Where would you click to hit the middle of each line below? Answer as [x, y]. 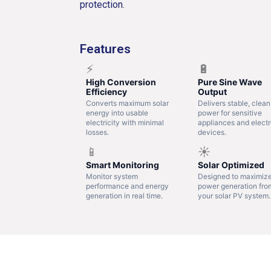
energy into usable [117, 113]
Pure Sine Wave [230, 82]
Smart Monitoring [122, 165]
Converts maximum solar [127, 103]
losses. [97, 132]
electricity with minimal [125, 122]
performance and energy [127, 186]
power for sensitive [230, 113]
